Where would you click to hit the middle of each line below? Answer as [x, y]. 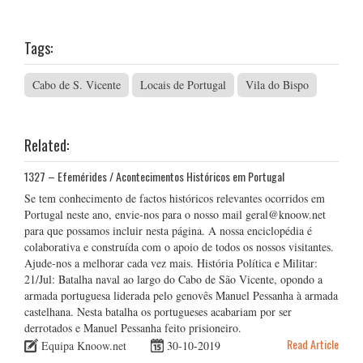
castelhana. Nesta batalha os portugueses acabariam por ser [158, 312]
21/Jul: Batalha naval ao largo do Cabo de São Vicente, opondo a [173, 279]
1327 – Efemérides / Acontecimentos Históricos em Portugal [154, 176]
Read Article [313, 344]
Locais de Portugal [183, 85]
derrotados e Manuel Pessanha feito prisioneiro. [133, 328]
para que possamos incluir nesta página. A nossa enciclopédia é [168, 231]
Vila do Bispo [277, 85]
